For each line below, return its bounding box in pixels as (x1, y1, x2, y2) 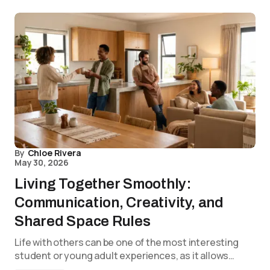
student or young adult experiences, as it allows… (14, 249, 235, 262)
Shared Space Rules (14, 213, 151, 229)
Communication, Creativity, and (14, 195, 224, 210)
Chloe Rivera (27, 147, 81, 159)
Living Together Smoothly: (14, 176, 192, 192)
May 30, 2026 (14, 157, 69, 168)
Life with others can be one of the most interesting (14, 236, 239, 249)
